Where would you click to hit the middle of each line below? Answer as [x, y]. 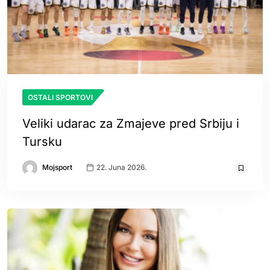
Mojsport [57, 167]
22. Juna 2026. [121, 167]
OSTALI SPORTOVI [60, 97]
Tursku [42, 141]
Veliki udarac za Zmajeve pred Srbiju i [131, 123]
